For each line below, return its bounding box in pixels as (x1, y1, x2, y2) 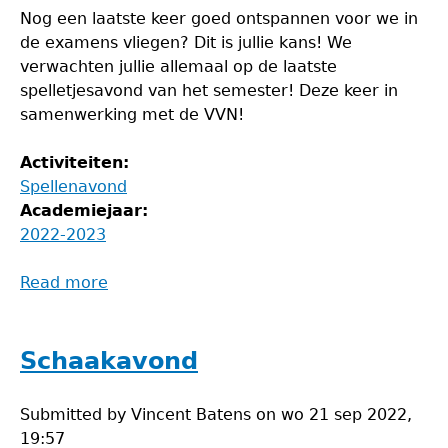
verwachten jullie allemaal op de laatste (20, 57, 337, 76)
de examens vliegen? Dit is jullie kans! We (20, 33, 352, 52)
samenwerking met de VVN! (20, 105, 244, 124)
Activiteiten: (20, 153, 135, 172)
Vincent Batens (131, 405, 251, 424)
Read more (20, 273, 108, 292)
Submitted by (20, 405, 131, 424)
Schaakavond (20, 347, 198, 375)
